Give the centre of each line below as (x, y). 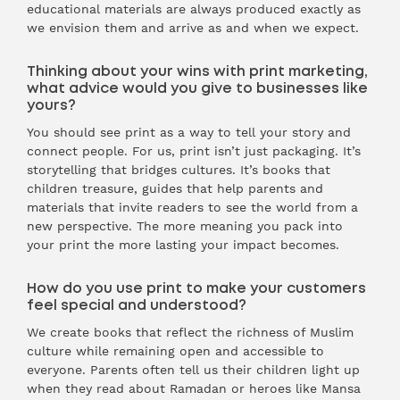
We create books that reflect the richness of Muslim (190, 332)
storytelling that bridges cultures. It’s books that (179, 170)
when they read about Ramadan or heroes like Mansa (194, 388)
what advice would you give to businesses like (197, 88)
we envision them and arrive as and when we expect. (193, 28)
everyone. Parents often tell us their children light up (193, 370)
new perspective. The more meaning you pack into (185, 226)
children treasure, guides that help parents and (175, 188)
